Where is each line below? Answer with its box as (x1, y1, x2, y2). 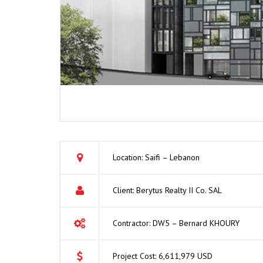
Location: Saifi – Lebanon (113, 152, 200, 163)
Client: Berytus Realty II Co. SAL (113, 185, 222, 196)
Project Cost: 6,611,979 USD (113, 251, 213, 262)
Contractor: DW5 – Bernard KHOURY (113, 218, 240, 229)
